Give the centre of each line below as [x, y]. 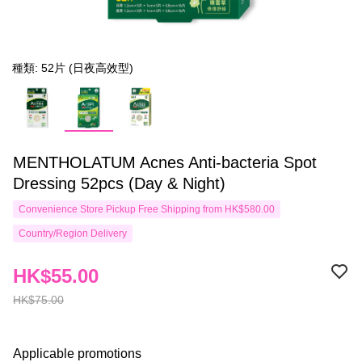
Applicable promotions [77, 354]
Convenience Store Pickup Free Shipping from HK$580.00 [147, 209]
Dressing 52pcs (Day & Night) [119, 183]
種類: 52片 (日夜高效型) [73, 68]
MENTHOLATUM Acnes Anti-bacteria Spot [165, 162]
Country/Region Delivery [73, 234]
